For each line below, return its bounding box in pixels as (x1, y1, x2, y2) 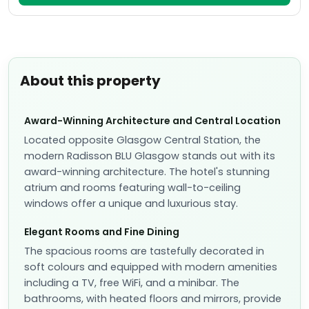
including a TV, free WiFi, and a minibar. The (24, 276, 239, 290)
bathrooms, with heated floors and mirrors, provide (24, 292, 281, 306)
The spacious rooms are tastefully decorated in (24, 244, 264, 258)
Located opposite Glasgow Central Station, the (24, 133, 261, 147)
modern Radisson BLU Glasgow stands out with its (24, 149, 275, 163)
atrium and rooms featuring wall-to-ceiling (24, 181, 241, 195)
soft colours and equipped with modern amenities (24, 260, 277, 274)
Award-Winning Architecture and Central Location (24, 114, 281, 128)
